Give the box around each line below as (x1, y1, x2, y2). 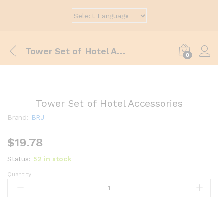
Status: (7, 155, 31, 163)
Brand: (7, 113, 31, 121)
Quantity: (7, 171, 33, 178)
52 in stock (33, 155, 71, 163)
